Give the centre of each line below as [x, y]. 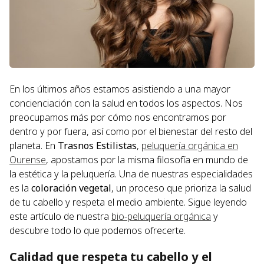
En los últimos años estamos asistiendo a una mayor [120, 89]
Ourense [28, 160]
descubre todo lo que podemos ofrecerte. [98, 231]
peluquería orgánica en [190, 146]
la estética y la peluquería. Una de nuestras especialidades [131, 174]
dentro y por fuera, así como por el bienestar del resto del [131, 132]
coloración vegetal [71, 188]
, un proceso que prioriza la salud [181, 188]
